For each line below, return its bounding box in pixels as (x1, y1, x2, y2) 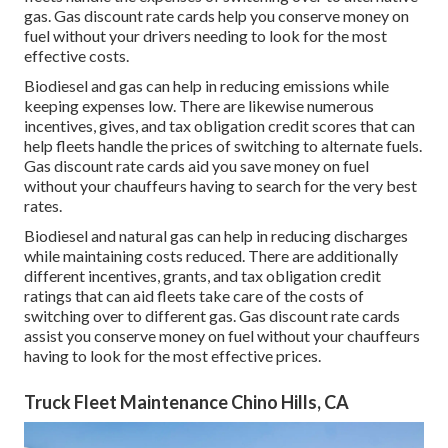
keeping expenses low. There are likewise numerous (24, 96, 374, 116)
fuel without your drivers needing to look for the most (24, 26, 387, 46)
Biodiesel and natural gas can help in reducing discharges (24, 226, 408, 246)
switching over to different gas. (24, 306, 239, 326)
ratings (24, 286, 72, 306)
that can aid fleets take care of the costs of (72, 286, 364, 306)
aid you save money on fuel (185, 156, 369, 176)
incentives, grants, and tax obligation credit (88, 266, 381, 286)
